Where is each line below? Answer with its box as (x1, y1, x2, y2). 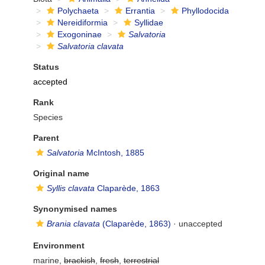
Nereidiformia (57, 18, 108, 27)
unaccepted (179, 219, 222, 228)
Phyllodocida (182, 6, 229, 15)
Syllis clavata (47, 183, 95, 193)
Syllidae (134, 18, 163, 27)
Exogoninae (57, 30, 102, 39)
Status (33, 62, 59, 72)
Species (33, 112, 63, 122)
